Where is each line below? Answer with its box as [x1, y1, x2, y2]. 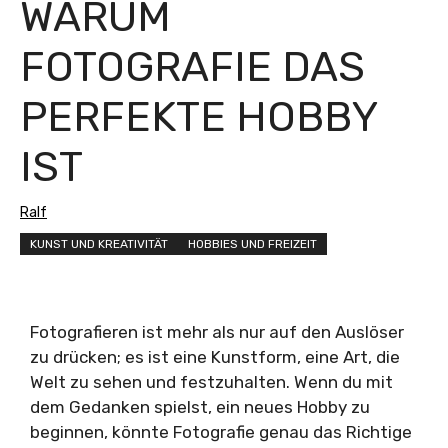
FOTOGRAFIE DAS [20, 42, 365, 93]
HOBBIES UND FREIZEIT [188, 237, 317, 252]
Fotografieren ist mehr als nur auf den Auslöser [30, 322, 404, 343]
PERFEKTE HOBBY [20, 92, 377, 143]
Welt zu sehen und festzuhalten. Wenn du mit [30, 372, 393, 393]
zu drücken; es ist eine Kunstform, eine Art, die [30, 347, 400, 368]
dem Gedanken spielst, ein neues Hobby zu [30, 397, 370, 418]
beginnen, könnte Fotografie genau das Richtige [30, 422, 412, 443]
